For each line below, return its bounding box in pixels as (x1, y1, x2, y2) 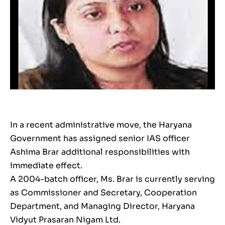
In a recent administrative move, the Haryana (10, 119, 192, 130)
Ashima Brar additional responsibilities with (10, 146, 190, 157)
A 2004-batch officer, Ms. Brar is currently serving (10, 173, 215, 184)
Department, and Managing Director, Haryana (10, 200, 195, 211)
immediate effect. (10, 160, 82, 171)
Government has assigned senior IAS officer (10, 133, 190, 144)
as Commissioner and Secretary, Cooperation (10, 187, 197, 198)
